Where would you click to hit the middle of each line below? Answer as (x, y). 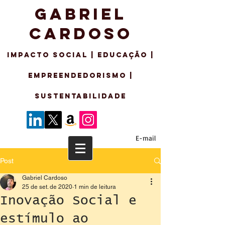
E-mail (146, 138)
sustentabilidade (81, 96)
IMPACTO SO (36, 55)
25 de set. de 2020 (47, 187)
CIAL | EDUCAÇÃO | (110, 55)
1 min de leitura (95, 187)
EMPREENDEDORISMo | (81, 76)
